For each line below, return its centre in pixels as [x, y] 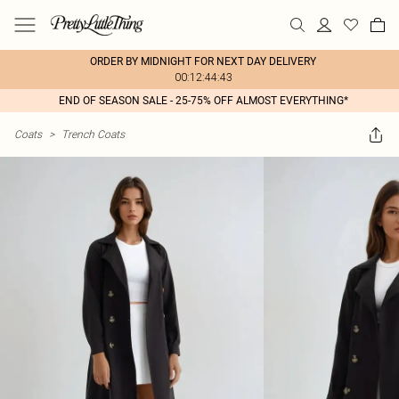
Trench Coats [93, 134]
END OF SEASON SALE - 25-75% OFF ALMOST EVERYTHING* [203, 101]
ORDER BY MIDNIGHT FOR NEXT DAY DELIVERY [203, 61]
